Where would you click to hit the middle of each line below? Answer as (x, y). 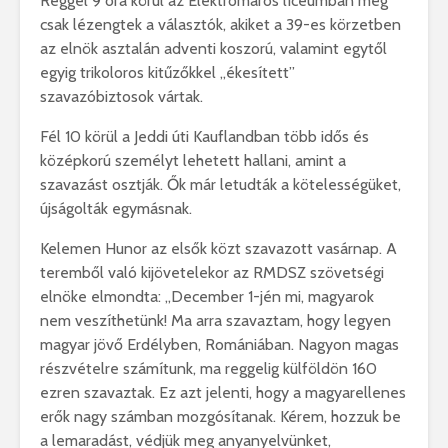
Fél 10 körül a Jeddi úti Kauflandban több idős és (204, 137)
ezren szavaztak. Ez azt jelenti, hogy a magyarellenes (223, 393)
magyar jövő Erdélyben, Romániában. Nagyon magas (219, 345)
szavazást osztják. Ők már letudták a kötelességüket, (220, 185)
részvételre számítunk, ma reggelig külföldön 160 (208, 369)
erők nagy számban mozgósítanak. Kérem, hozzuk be (220, 417)
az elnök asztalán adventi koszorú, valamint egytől (213, 49)
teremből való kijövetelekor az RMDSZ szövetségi (212, 273)
